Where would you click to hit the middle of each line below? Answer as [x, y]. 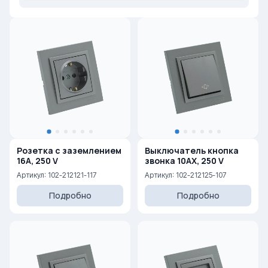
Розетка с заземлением [69, 150]
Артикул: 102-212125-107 [185, 175]
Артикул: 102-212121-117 [57, 175]
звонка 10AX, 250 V [200, 161]
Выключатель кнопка [192, 150]
